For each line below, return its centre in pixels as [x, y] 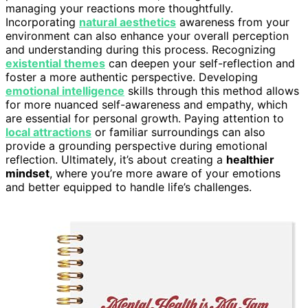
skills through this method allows [212, 91]
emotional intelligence [65, 91]
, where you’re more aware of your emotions [165, 174]
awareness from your [233, 22]
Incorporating [42, 22]
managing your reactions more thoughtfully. [119, 9]
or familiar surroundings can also [178, 132]
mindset [27, 174]
